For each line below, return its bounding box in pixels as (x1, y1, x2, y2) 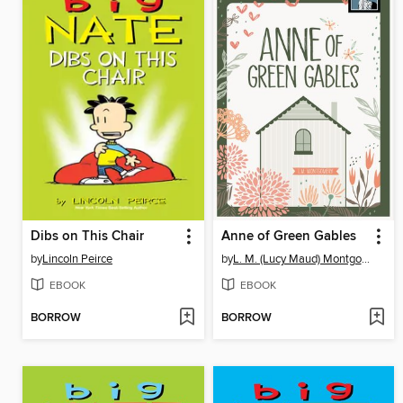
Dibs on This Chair (31, 228, 144, 245)
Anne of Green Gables (220, 228, 356, 245)
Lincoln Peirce (42, 251, 112, 266)
